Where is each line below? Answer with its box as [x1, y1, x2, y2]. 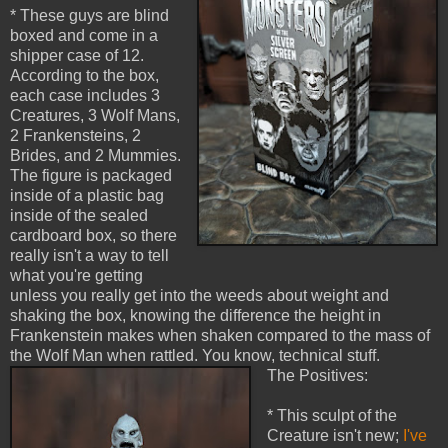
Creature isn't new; [266, 427, 403, 445]
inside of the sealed [10, 207, 148, 225]
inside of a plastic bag [10, 187, 164, 205]
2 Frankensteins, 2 [10, 127, 141, 145]
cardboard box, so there [10, 227, 177, 245]
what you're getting [10, 267, 143, 285]
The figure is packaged [10, 167, 172, 185]
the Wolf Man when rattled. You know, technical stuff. [10, 347, 380, 365]
